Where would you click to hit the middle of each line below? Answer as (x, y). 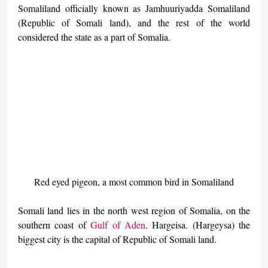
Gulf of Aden (118, 225)
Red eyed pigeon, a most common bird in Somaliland (134, 182)
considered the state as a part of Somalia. (94, 36)
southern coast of (54, 225)
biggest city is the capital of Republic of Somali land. (117, 239)
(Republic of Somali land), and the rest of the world (134, 22)
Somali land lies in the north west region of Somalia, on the (134, 211)
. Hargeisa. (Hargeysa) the (198, 225)
